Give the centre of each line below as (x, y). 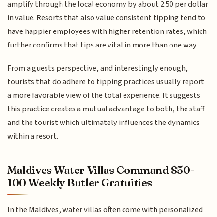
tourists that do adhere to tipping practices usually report (106, 82)
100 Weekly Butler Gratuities (80, 182)
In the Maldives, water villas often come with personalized (105, 209)
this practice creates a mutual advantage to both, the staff (106, 109)
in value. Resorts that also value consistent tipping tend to (107, 18)
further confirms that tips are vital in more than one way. (103, 45)
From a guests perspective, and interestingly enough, (98, 69)
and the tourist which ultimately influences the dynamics (104, 123)
